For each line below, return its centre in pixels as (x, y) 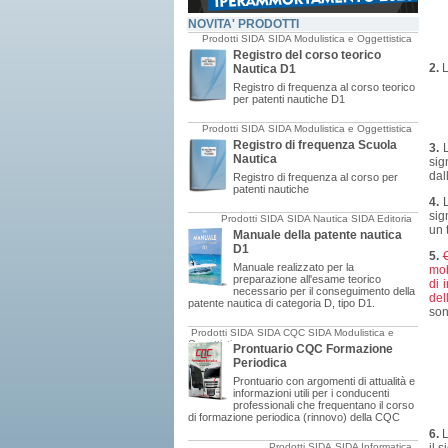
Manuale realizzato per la (293, 267)
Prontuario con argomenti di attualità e (324, 381)
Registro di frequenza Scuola (315, 145)
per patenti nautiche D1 (289, 99)
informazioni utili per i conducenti (311, 393)
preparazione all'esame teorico (307, 279)
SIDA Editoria (381, 218)
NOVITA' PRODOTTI (243, 24)
